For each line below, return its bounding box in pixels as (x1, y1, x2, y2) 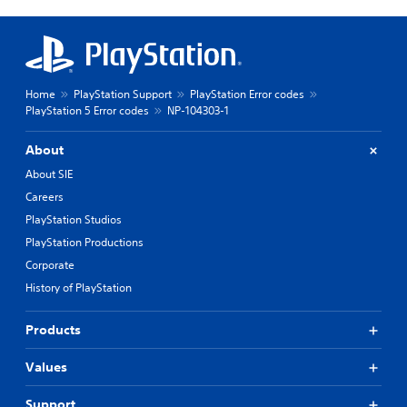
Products (25, 322, 81, 339)
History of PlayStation (25, 280, 132, 296)
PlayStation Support (74, 86, 172, 103)
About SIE (25, 166, 73, 183)
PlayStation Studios (25, 212, 122, 228)
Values (25, 359, 67, 376)
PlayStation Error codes (190, 86, 304, 103)
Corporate (25, 257, 74, 273)
